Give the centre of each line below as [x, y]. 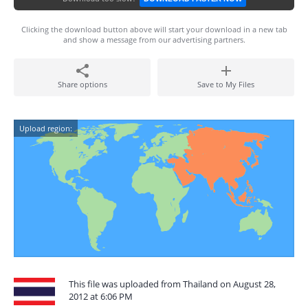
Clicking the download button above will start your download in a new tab [154, 29]
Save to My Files [226, 84]
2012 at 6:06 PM [101, 296]
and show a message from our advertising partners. [154, 40]
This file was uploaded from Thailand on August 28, [172, 284]
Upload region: [46, 128]
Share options [82, 84]
